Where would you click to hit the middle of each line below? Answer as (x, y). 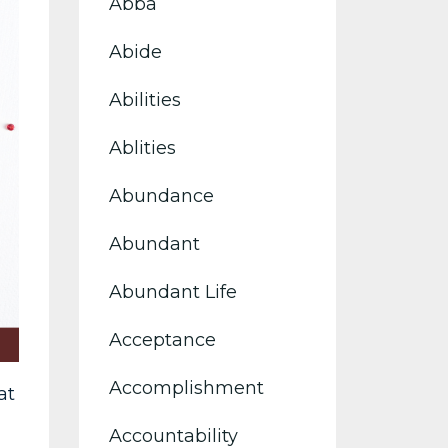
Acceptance (162, 340)
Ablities (142, 148)
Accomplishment (186, 388)
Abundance (161, 196)
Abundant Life (172, 292)
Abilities (144, 100)
